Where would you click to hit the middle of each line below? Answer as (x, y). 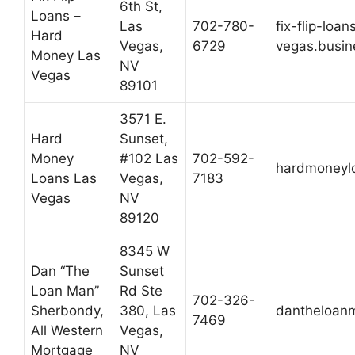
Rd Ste (141, 291)
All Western (67, 331)
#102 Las (149, 159)
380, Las (148, 311)
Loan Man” (65, 291)
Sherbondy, (67, 311)
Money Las (66, 56)
